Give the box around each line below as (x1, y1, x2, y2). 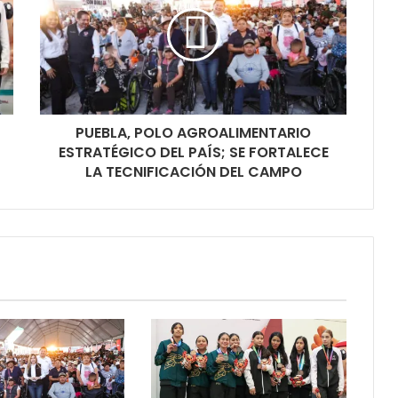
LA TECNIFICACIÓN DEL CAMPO (84, 161, 302, 182)
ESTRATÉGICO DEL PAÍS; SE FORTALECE (58, 141, 329, 163)
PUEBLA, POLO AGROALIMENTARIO (76, 122, 311, 143)
